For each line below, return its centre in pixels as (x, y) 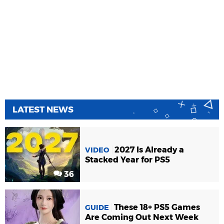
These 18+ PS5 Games (157, 207)
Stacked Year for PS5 (127, 159)
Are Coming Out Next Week (142, 217)
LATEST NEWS (43, 109)
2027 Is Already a (149, 149)
